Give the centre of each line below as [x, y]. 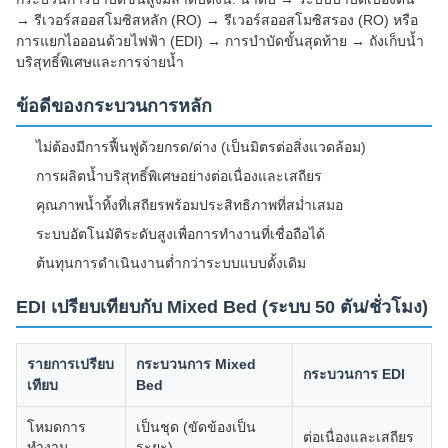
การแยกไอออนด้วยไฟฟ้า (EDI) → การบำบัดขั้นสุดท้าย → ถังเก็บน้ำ [220, 41]
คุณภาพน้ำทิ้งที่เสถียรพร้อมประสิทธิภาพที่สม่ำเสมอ [189, 205]
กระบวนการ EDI [354, 374]
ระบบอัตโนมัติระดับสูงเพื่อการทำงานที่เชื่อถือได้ [180, 234]
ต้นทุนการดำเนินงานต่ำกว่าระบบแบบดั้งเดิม [171, 263]
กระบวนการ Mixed [196, 364]
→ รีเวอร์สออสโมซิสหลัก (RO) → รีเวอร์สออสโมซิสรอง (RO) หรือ [217, 20]
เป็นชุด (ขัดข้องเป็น [196, 427]
